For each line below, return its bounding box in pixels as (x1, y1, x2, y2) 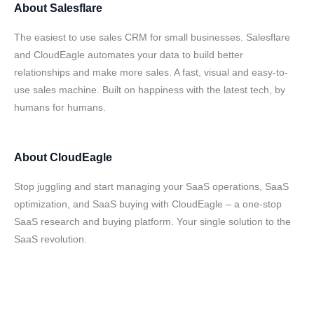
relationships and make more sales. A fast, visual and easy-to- (14, 67, 288, 78)
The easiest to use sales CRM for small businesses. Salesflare (14, 32, 290, 43)
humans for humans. (14, 102, 106, 113)
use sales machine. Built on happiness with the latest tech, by (14, 84, 285, 95)
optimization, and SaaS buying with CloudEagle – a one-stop (14, 198, 282, 210)
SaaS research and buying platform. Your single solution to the (14, 216, 291, 227)
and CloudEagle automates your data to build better (14, 49, 243, 60)
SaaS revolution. (14, 233, 87, 245)
